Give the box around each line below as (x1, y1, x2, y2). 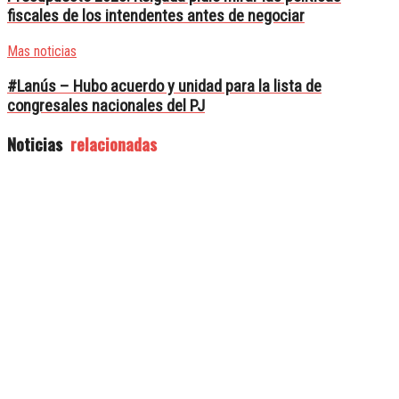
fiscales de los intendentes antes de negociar (7, 6, 305, 27)
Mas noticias (7, 42, 77, 60)
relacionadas (66, 132, 157, 157)
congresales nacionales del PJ (7, 95, 205, 116)
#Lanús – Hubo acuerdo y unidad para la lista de (7, 76, 322, 96)
